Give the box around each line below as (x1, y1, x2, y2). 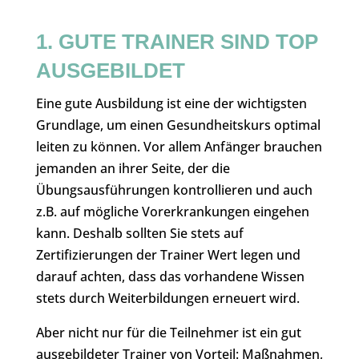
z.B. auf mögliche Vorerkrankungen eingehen (35, 203, 309, 220)
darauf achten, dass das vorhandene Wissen (35, 268, 305, 285)
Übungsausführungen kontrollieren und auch (35, 181, 313, 199)
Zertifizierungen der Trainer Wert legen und (35, 246, 301, 264)
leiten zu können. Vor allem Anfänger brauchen (35, 138, 322, 155)
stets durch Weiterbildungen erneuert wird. (35, 289, 300, 307)
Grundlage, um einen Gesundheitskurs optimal (35, 116, 321, 134)
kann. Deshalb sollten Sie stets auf (35, 224, 244, 242)
